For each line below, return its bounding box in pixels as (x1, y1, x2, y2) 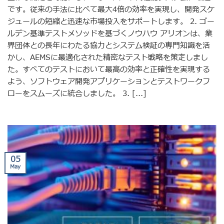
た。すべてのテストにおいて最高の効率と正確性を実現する (7, 63, 210, 75)
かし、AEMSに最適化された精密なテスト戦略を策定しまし (7, 51, 208, 63)
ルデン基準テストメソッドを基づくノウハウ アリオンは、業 (7, 27, 212, 39)
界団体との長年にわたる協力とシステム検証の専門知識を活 (7, 39, 210, 51)
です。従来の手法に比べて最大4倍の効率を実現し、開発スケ (7, 3, 214, 15)
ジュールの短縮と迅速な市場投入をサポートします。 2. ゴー (7, 15, 214, 27)
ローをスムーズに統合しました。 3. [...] (7, 87, 146, 99)
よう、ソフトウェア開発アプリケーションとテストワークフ (7, 75, 210, 87)
